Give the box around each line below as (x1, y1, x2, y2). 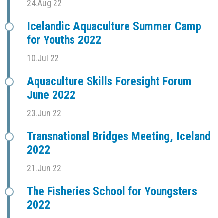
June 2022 (27, 88, 75, 102)
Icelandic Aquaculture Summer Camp (27, 19, 201, 34)
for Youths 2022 (27, 33, 101, 47)
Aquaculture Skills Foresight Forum (27, 74, 192, 89)
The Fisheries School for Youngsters (27, 184, 197, 199)
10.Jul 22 (27, 53, 59, 64)
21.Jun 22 (27, 163, 61, 174)
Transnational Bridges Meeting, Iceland (27, 129, 211, 144)
